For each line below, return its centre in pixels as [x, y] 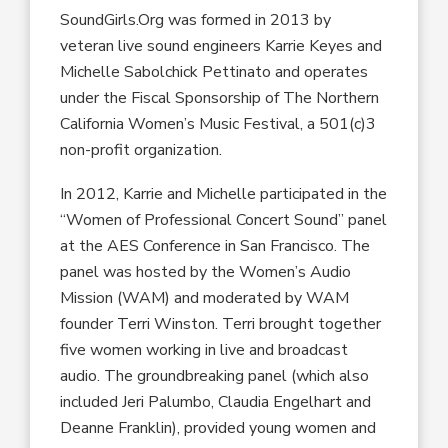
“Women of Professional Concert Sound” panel [224, 219]
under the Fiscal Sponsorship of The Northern [220, 97]
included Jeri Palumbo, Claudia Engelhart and [216, 401]
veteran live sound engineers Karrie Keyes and [221, 45]
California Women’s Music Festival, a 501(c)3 [218, 123]
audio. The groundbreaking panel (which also [215, 375]
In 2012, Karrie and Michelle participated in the [224, 193]
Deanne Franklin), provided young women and [218, 427]
